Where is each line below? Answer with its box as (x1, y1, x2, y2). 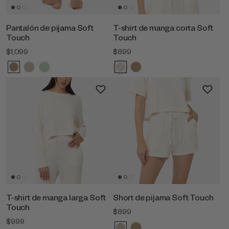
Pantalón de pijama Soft (6, 21, 94, 33)
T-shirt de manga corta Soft (113, 21, 214, 33)
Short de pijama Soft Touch (113, 192, 214, 203)
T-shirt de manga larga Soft (6, 192, 106, 203)
